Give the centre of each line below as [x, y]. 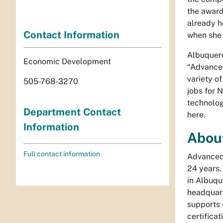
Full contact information [62, 154]
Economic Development [67, 61]
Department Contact [72, 112]
